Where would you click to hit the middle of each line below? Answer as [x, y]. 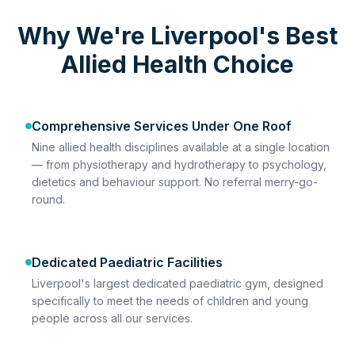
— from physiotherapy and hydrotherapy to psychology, [179, 164]
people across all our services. [112, 318]
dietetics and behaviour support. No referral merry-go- [175, 182]
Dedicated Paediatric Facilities [127, 262]
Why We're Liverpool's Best [177, 36]
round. [48, 199]
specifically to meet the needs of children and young [170, 301]
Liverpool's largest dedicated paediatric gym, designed [177, 283]
